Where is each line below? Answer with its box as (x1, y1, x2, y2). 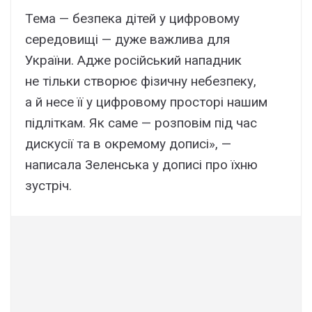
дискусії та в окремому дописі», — (25, 135, 231, 152)
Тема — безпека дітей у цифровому (25, 10, 240, 26)
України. (25, 52, 74, 68)
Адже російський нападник (77, 52, 242, 68)
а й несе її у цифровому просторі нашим (25, 93, 267, 110)
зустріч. (25, 177, 72, 194)
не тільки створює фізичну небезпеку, (25, 72, 256, 89)
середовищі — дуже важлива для (25, 31, 230, 47)
